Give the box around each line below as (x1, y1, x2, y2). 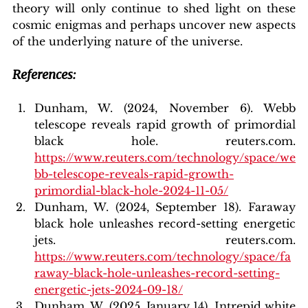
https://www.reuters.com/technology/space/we (34, 150, 296, 164)
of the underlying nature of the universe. (12, 34, 243, 48)
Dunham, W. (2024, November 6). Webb (34, 100, 296, 115)
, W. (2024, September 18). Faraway (85, 199, 296, 214)
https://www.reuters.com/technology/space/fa (34, 249, 291, 263)
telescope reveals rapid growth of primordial (34, 117, 296, 131)
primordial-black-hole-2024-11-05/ (34, 183, 228, 197)
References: (12, 66, 76, 82)
